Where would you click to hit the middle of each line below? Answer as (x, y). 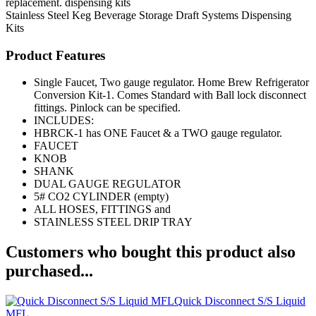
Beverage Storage (133, 15)
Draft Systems (207, 15)
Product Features (55, 55)
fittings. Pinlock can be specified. (107, 108)
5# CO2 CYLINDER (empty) (101, 197)
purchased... (49, 271)
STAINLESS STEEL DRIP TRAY (113, 222)
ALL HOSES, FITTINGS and (102, 209)
